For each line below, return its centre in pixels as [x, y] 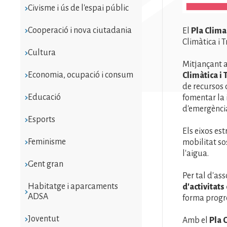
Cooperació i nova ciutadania [80, 30]
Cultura [42, 52]
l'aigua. [196, 154]
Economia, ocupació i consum [80, 75]
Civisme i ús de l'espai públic [78, 8]
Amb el [196, 221]
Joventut [43, 219]
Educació [44, 97]
